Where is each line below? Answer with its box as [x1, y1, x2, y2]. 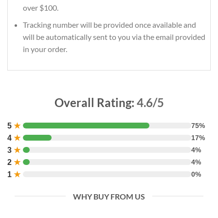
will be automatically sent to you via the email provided [22, 32, 205, 41]
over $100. [22, 3, 58, 13]
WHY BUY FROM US [73, 191, 145, 201]
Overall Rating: [54, 95, 137, 109]
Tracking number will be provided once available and [22, 19, 196, 29]
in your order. [22, 44, 67, 54]
